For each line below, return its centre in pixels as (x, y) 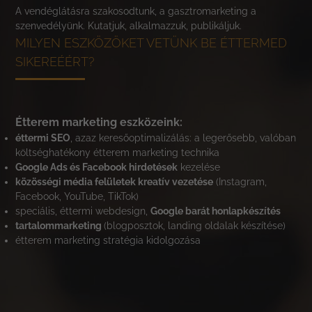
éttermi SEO (43, 138)
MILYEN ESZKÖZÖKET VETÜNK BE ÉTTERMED (151, 43)
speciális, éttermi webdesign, (83, 211)
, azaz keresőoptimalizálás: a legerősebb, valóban (184, 138)
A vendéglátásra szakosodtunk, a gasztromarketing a (136, 11)
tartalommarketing (60, 226)
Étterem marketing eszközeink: (99, 123)
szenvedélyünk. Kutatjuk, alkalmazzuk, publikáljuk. (130, 26)
